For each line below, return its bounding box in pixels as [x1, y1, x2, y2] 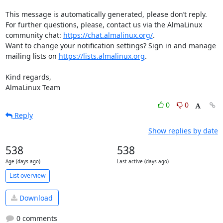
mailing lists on [5, 51, 59, 61]
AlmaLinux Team [5, 82, 60, 92]
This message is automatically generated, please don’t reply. [5, 9, 207, 19]
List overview [9, 171, 46, 180]
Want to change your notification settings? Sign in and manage [5, 40, 216, 50]
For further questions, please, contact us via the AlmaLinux [5, 19, 202, 29]
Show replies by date [148, 125, 218, 135]
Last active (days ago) [116, 158, 169, 165]
